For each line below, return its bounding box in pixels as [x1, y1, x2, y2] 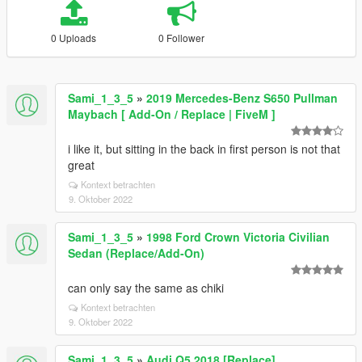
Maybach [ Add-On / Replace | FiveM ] [68, 106, 276, 122]
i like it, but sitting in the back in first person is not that [68, 141, 340, 157]
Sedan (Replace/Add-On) [68, 245, 204, 261]
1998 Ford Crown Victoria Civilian [146, 229, 330, 245]
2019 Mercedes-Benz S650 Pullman [146, 90, 338, 106]
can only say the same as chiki [68, 280, 224, 296]
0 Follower [158, 31, 205, 44]
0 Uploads [51, 31, 97, 44]
